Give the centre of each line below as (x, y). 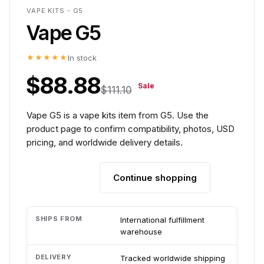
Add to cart (63, 178)
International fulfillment (162, 220)
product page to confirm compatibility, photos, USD (131, 129)
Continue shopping (155, 178)
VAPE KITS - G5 (55, 11)
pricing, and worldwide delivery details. (105, 142)
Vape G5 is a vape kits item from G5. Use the (118, 115)
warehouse (141, 232)
